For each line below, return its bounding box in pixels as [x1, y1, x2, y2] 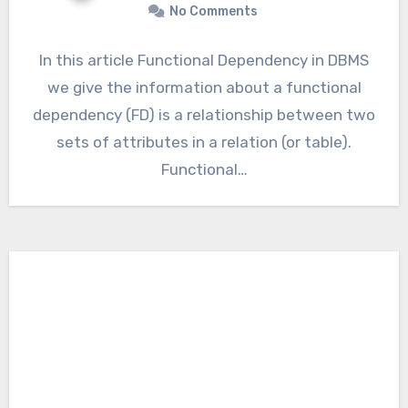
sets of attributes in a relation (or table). [56, 133, 352, 152]
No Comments [168, 4, 258, 20]
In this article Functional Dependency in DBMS [39, 51, 369, 70]
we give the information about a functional [46, 78, 362, 97]
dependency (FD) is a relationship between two [33, 106, 375, 125]
